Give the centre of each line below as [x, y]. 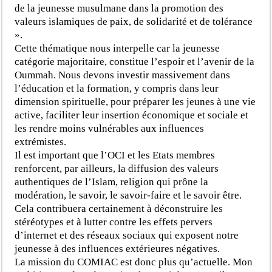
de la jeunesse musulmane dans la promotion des [119, 8]
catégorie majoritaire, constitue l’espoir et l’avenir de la [135, 61]
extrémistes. [41, 141]
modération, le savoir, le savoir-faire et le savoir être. [128, 195]
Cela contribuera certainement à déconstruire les [119, 208]
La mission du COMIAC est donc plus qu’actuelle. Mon [134, 262]
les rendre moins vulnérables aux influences [110, 128]
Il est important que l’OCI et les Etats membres [115, 155]
